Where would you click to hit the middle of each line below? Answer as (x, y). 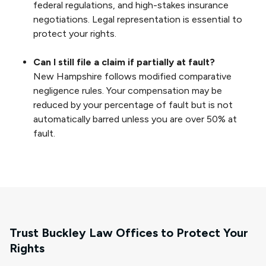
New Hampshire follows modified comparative (132, 76)
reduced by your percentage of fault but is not (133, 104)
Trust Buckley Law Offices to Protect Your (129, 232)
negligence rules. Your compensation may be (128, 90)
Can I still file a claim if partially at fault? (124, 62)
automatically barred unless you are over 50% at (135, 119)
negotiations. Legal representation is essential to (138, 19)
